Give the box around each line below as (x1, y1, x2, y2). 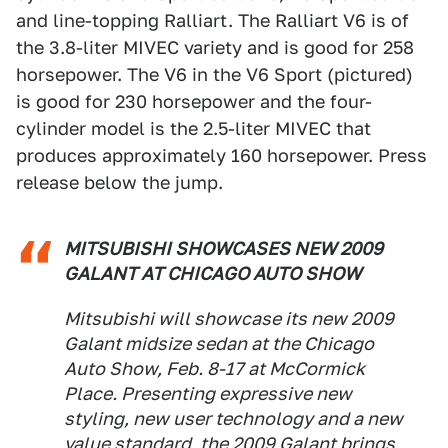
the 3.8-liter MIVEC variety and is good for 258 (16, 37, 414, 58)
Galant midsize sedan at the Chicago (64, 333, 374, 354)
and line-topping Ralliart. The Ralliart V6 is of (16, 10, 409, 31)
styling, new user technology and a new (64, 408, 403, 429)
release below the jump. (16, 172, 223, 193)
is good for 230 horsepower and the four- (16, 91, 372, 112)
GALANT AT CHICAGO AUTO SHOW (64, 263, 361, 284)
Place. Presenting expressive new (64, 383, 352, 404)
